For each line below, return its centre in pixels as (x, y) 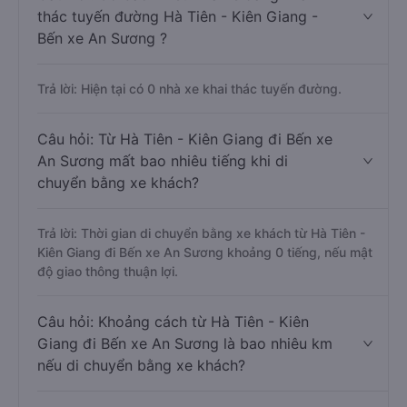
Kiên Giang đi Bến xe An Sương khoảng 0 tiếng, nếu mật (205, 318)
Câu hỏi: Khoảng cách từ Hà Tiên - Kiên (173, 387)
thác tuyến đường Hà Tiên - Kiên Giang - (178, 82)
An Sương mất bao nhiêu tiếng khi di (163, 226)
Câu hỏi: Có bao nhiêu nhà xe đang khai (174, 60)
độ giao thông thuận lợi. (108, 337)
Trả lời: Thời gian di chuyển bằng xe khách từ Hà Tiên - (201, 298)
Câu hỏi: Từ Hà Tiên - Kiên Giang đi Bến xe (185, 204)
